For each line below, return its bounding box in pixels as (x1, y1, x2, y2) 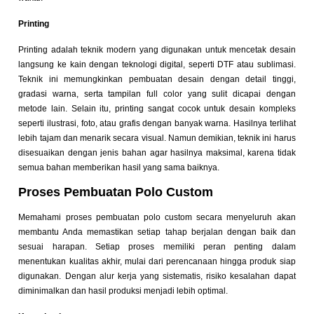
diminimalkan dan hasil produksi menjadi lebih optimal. (18, 286, 228, 296)
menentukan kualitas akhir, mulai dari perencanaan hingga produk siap (18, 257, 296, 267)
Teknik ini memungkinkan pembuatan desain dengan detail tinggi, (18, 74, 296, 84)
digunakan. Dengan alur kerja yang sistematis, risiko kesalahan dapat (18, 271, 296, 282)
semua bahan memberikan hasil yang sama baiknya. (18, 162, 220, 172)
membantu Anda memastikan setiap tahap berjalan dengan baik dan (18, 227, 296, 238)
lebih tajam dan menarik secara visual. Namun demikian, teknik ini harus (18, 132, 296, 143)
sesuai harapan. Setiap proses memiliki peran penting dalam (18, 242, 296, 252)
